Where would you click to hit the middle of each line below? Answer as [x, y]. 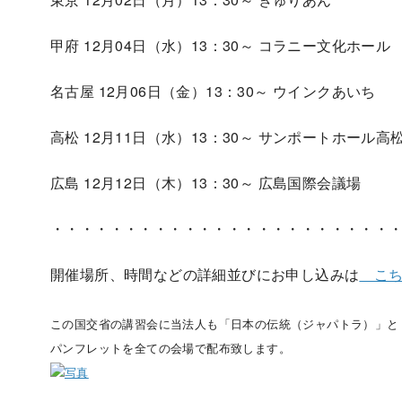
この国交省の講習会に [110, 323]
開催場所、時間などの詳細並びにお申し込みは [205, 274]
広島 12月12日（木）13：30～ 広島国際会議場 [206, 182]
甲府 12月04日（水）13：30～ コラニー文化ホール [221, 45]
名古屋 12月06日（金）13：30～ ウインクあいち [213, 91]
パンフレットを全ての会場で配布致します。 [170, 347]
